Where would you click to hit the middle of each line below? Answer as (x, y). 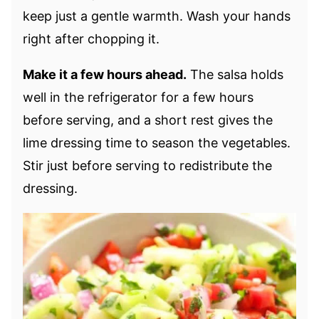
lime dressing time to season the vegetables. (157, 143)
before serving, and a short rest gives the (148, 120)
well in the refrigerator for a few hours (138, 98)
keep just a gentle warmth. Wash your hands (157, 16)
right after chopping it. (91, 39)
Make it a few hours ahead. (105, 75)
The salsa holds (235, 75)
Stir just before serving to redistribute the (147, 166)
